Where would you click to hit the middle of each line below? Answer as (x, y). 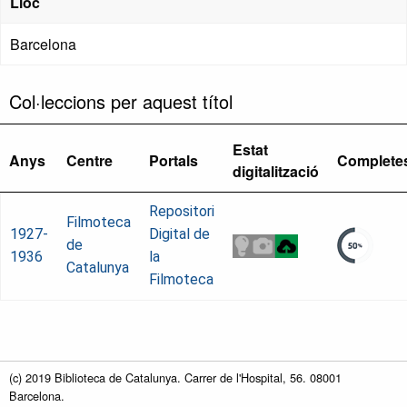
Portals (174, 161)
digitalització (276, 172)
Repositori (182, 212)
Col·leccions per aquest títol (121, 102)
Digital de (179, 234)
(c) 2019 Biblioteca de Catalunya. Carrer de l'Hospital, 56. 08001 (175, 378)
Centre (89, 161)
